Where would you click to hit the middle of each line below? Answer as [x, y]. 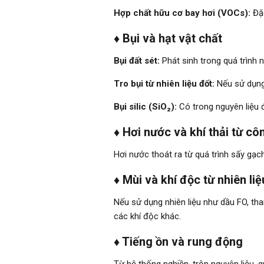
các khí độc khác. [148, 216]
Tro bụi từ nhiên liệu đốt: [164, 83]
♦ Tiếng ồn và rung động [179, 241]
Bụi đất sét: [137, 60]
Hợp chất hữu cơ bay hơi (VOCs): [182, 13]
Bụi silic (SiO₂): [146, 106]
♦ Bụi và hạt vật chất [168, 38]
